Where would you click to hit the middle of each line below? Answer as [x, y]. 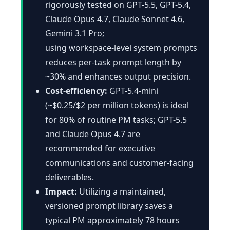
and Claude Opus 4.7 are [93, 134]
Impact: [61, 191]
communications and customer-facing [119, 162]
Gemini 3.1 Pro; [75, 33]
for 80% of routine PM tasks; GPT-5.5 [116, 119]
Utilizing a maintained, [121, 191]
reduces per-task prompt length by [113, 62]
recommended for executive [100, 148]
